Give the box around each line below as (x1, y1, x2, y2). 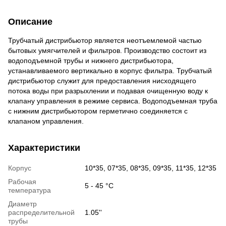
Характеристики (8, 142, 80, 153)
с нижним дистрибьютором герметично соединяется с (8, 106, 188, 115)
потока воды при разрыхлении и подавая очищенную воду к (8, 86, 208, 95)
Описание (8, 16, 52, 27)
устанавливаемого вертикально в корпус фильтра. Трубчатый (8, 66, 212, 75)
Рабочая (8, 177, 36, 186)
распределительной (8, 208, 75, 216)
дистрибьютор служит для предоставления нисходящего (8, 76, 196, 85)
